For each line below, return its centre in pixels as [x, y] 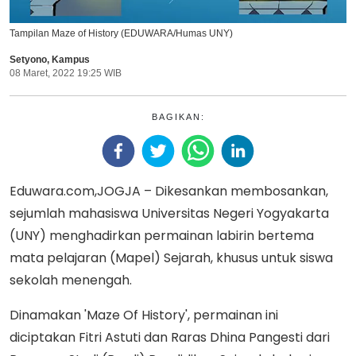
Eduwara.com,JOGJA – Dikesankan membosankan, [169, 191]
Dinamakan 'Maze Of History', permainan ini [144, 315]
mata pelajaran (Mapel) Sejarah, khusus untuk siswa [171, 257]
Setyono [28, 59]
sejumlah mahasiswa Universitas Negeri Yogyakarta [169, 213]
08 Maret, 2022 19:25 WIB [66, 73]
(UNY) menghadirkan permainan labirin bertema [162, 235]
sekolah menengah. [71, 280]
